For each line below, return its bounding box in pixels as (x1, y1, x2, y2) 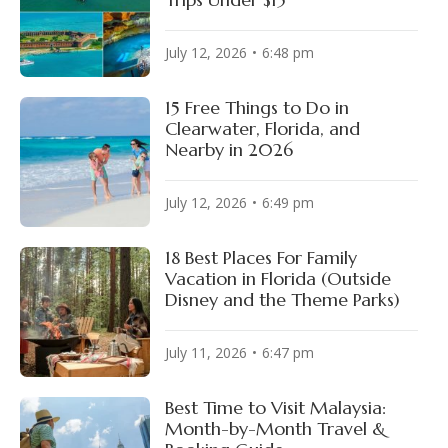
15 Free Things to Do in (165, 95, 349, 119)
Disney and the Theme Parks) (165, 287, 400, 311)
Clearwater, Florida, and (165, 116, 360, 140)
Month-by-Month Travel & (165, 416, 386, 440)
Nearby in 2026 (165, 137, 293, 161)
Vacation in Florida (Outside (165, 266, 391, 290)
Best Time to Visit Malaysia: (165, 395, 386, 419)
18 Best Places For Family (165, 245, 357, 269)
